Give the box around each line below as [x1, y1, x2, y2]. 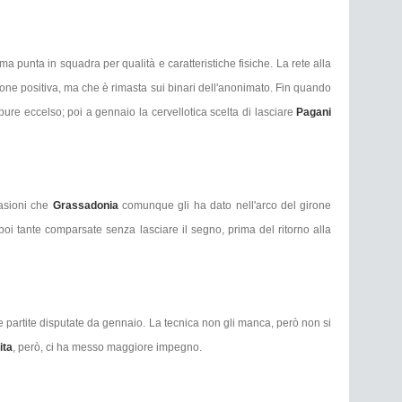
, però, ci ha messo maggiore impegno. [13, 340, 205, 354]
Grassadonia [52, 198, 122, 212]
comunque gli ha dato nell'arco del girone [121, 198, 332, 212]
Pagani [296, 105, 332, 118]
